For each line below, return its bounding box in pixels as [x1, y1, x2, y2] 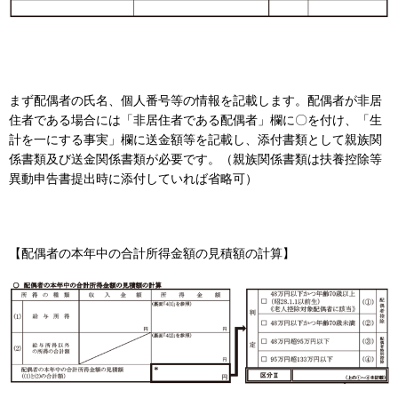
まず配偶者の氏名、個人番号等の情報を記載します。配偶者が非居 [9, 92, 382, 107]
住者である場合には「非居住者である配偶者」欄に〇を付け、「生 [9, 112, 382, 127]
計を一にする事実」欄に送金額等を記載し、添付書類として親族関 [9, 131, 382, 147]
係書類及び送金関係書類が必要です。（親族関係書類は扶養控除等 [9, 151, 382, 166]
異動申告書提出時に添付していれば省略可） [9, 171, 258, 186]
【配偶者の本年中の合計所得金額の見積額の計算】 [9, 245, 295, 260]
